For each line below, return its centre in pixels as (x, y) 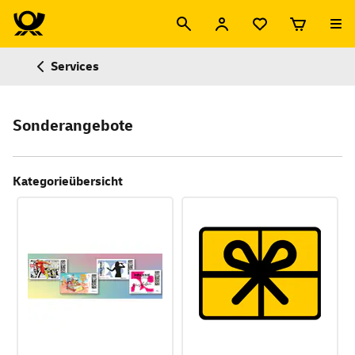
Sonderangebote (73, 126)
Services (75, 67)
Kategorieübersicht (68, 181)
